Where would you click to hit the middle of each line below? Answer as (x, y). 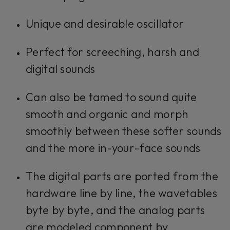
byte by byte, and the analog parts (116, 210)
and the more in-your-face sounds (113, 148)
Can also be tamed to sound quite (111, 97)
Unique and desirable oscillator (105, 24)
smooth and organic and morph (107, 114)
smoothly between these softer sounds (124, 131)
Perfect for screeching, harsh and (112, 52)
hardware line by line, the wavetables (122, 193)
